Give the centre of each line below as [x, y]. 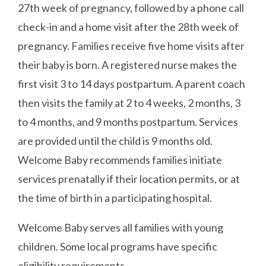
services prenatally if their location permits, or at [129, 178]
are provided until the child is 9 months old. [115, 140]
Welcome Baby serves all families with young [121, 227]
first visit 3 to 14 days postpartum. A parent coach [132, 83]
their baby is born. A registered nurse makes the [128, 64]
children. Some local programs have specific [118, 246]
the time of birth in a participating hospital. [115, 197]
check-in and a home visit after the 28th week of [129, 26]
